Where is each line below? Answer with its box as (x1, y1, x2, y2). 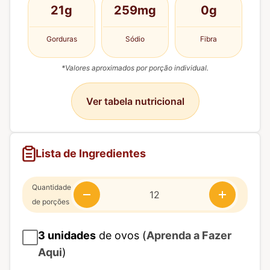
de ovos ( (96, 229, 146, 242)
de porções (32, 197, 69, 207)
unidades (45, 229, 96, 242)
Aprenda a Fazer (146, 229, 231, 242)
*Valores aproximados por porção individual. (61, 63, 209, 73)
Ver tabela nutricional (86, 95, 184, 108)
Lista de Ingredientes (36, 147, 146, 160)
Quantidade (32, 183, 71, 192)
